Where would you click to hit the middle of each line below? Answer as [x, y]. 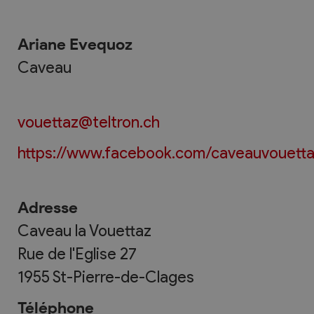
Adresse [48, 207]
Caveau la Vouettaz [84, 230]
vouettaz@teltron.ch [89, 122]
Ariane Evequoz [75, 44]
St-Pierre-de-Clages [123, 277]
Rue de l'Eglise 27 [77, 253]
